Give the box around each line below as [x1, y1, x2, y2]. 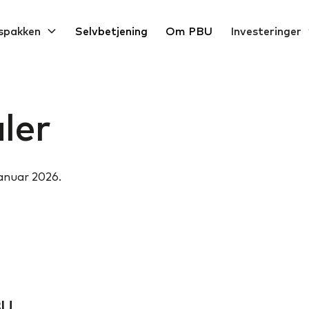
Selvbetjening [75, 24, 148, 38]
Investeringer [230, 24, 301, 38]
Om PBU [166, 24, 212, 38]
